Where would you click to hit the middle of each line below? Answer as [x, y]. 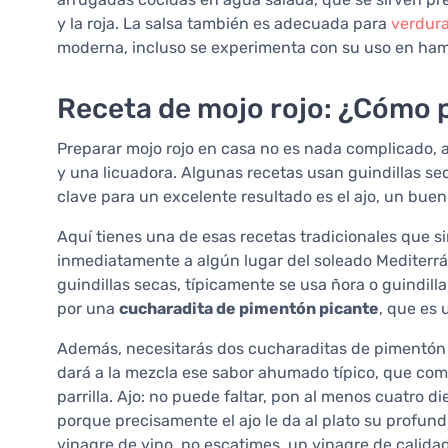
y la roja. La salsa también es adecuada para [224, 24]
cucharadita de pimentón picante [249, 309]
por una [88, 309]
